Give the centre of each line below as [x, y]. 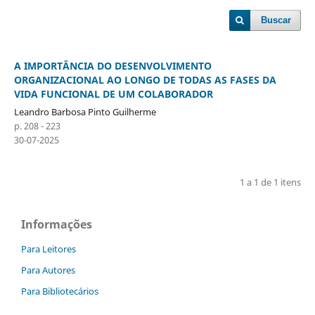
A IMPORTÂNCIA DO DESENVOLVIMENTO [112, 65]
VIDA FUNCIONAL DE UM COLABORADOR [113, 94]
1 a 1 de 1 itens [271, 182]
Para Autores [48, 270]
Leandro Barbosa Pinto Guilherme [85, 111]
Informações [57, 224]
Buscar [276, 20]
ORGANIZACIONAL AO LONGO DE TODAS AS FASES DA [145, 79]
